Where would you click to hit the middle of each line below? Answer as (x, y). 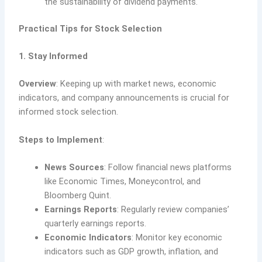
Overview (38, 84)
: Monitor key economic (177, 238)
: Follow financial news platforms (168, 168)
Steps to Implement (61, 139)
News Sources (75, 168)
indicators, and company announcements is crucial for (124, 98)
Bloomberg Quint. (78, 196)
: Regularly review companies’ (173, 210)
